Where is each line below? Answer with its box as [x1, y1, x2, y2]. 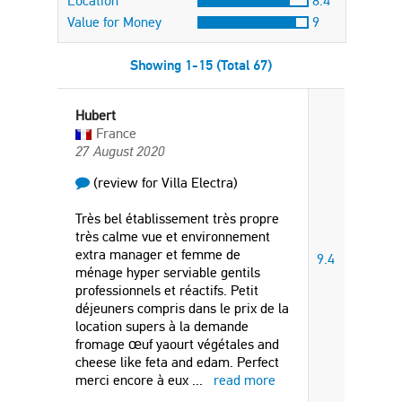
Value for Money [67, 13, 162, 31]
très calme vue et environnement [75, 228, 270, 245]
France [96, 125, 136, 142]
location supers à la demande [75, 318, 249, 335]
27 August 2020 [75, 143, 165, 160]
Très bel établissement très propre [75, 210, 279, 227]
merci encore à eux [75, 371, 192, 389]
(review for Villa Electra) [90, 174, 238, 191]
